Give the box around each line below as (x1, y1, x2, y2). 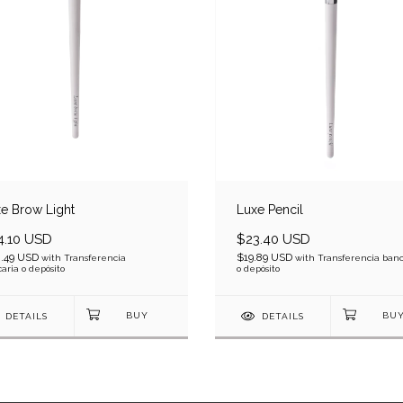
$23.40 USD (237, 231, 310, 248)
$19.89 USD (237, 251, 295, 264)
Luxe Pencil (237, 202, 303, 218)
